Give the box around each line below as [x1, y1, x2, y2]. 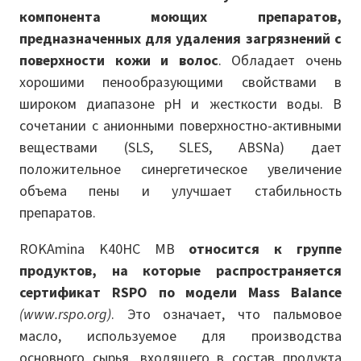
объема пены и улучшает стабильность [19, 180, 342, 201]
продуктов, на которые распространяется [19, 260, 342, 280]
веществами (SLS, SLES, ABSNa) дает [19, 137, 342, 157]
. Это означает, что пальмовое [111, 304, 342, 324]
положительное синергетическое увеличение [19, 159, 342, 179]
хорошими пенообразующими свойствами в [19, 72, 342, 92]
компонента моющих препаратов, [19, 6, 342, 27]
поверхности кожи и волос [19, 50, 218, 70]
